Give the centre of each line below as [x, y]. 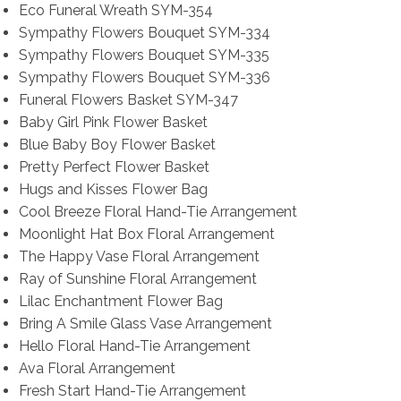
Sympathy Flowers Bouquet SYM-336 [144, 78]
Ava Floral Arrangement [97, 369]
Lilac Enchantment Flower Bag [120, 302]
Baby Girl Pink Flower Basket [113, 123]
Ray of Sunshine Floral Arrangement [137, 279]
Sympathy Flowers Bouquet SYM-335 [144, 55]
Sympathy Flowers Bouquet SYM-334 [144, 33]
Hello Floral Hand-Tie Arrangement [134, 346]
